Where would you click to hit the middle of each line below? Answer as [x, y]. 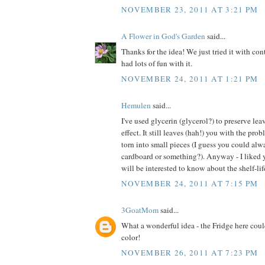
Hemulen [136, 105]
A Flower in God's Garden [163, 36]
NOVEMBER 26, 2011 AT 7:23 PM [190, 252]
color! [131, 237]
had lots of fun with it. [157, 64]
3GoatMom [140, 210]
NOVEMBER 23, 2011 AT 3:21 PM [190, 9]
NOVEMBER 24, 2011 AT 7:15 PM [190, 183]
